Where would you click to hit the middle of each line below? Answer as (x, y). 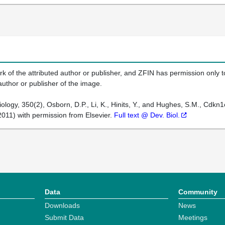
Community (198, 192)
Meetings (193, 218)
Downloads (62, 206)
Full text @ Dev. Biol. (147, 115)
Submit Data (64, 218)
